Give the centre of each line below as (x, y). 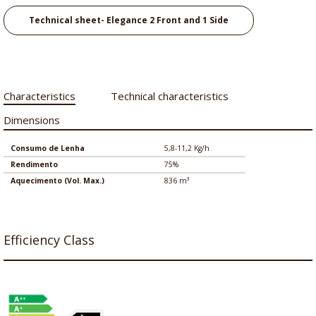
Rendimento (34, 164)
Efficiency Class (49, 240)
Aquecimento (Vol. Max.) (57, 181)
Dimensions (32, 120)
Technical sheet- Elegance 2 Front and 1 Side (129, 20)
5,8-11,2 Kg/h (187, 148)
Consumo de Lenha (48, 148)
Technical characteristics (170, 96)
